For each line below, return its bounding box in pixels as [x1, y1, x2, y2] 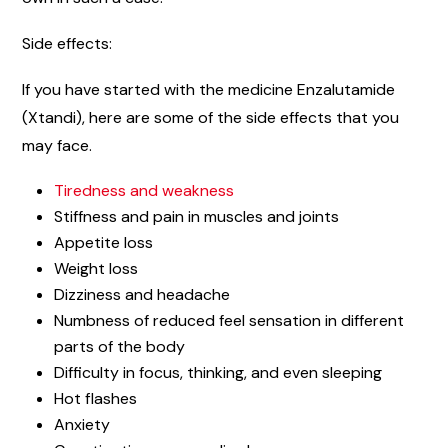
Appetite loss [54, 231, 153, 253]
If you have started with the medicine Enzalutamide [22, 78, 395, 100]
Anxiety [54, 413, 110, 435]
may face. [22, 134, 92, 156]
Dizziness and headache [54, 283, 230, 305]
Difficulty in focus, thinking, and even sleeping [54, 361, 382, 383]
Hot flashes [54, 387, 137, 409]
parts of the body [54, 335, 185, 357]
